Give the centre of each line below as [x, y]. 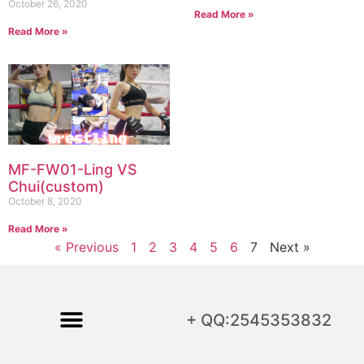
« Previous [86, 247]
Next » [290, 247]
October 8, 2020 [45, 201]
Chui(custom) [56, 187]
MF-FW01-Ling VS [73, 170]
